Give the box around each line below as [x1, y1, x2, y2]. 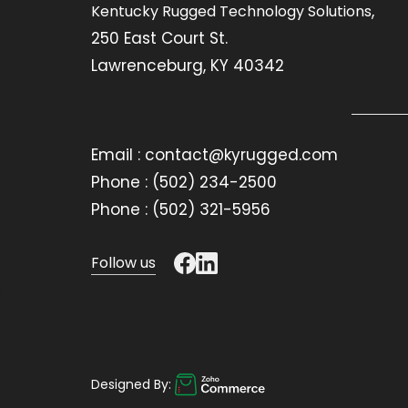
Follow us [91, 251, 156, 273]
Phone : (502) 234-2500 [91, 170, 277, 193]
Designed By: [91, 374, 171, 393]
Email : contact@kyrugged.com [91, 143, 338, 166]
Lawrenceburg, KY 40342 [91, 54, 284, 76]
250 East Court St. [91, 26, 228, 49]
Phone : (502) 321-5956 [91, 198, 270, 220]
